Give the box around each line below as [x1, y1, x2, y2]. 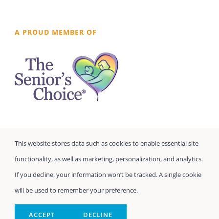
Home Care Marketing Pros [89, 206, 163, 215]
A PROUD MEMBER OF [15, 27, 97, 37]
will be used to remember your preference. [15, 186, 138, 195]
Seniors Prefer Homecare [46, 190, 115, 199]
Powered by [56, 206, 89, 215]
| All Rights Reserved [115, 190, 179, 199]
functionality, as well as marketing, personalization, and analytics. [15, 154, 203, 163]
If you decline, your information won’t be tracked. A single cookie [15, 170, 201, 179]
